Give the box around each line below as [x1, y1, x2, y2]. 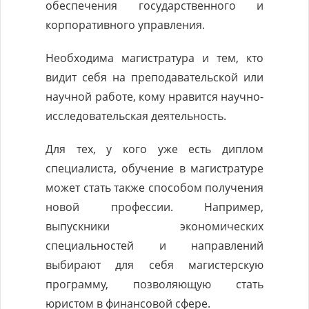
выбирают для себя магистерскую [46, 257, 263, 272]
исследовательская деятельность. [46, 108, 226, 123]
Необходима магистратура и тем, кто [46, 50, 263, 66]
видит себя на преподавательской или [46, 70, 263, 85]
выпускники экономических [46, 219, 263, 234]
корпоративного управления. [46, 17, 205, 32]
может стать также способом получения [46, 180, 263, 195]
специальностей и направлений [46, 238, 263, 253]
